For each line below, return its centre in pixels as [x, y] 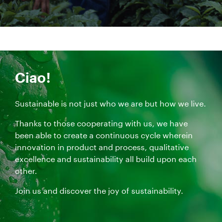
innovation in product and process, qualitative [102, 148]
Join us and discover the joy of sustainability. [99, 191]
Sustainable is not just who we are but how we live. [111, 104]
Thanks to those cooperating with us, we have [101, 124]
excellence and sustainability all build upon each [106, 160]
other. [26, 171]
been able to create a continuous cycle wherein [104, 136]
